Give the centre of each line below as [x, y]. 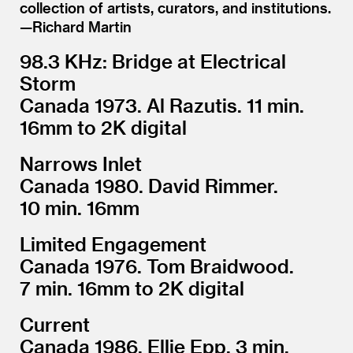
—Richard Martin [76, 26]
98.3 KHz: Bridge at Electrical [153, 61]
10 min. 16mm [80, 207]
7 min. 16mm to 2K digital [132, 288]
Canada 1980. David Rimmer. [149, 185]
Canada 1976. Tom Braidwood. [157, 266]
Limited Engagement [113, 243]
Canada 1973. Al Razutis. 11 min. [162, 105]
